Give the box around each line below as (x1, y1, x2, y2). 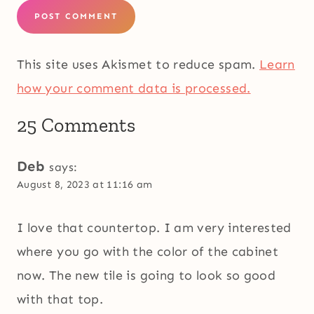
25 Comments (17, 114, 135, 137)
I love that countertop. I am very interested (17, 219, 292, 235)
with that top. (17, 291, 104, 307)
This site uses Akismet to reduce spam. (17, 57, 260, 73)
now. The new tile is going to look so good (17, 267, 276, 283)
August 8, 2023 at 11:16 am (17, 178, 153, 191)
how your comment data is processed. (17, 81, 251, 97)
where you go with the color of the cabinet (17, 243, 279, 259)
